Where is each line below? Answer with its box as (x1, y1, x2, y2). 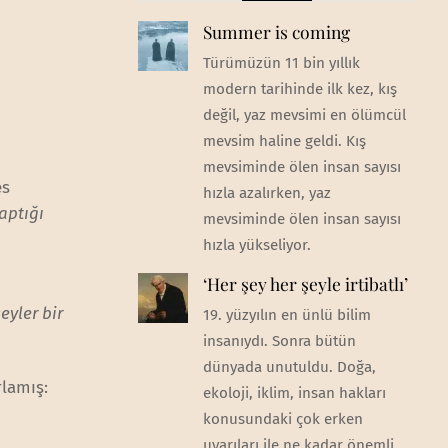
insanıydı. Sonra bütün (202, 332, 356, 351)
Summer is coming (202, 19, 350, 43)
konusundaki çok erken (202, 410, 363, 429)
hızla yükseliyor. (202, 235, 311, 254)
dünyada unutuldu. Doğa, (202, 358, 376, 377)
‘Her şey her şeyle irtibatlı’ (202, 272, 408, 296)
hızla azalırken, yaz (202, 183, 331, 202)
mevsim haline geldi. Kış (202, 131, 366, 150)
